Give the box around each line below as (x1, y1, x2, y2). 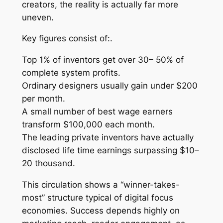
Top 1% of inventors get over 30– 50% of (21, 55, 184, 65)
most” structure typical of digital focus (21, 193, 173, 203)
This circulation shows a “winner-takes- (21, 180, 180, 190)
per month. (21, 94, 65, 104)
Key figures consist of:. (21, 33, 112, 44)
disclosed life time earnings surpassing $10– (21, 145, 199, 156)
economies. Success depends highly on (21, 206, 180, 216)
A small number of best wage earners (21, 107, 173, 117)
